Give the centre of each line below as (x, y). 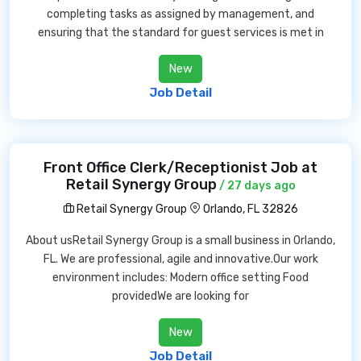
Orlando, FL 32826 (251, 209)
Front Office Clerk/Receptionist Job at (180, 168)
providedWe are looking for (180, 296)
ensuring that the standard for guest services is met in (180, 33)
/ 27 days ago (256, 186)
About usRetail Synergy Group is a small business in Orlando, (180, 241)
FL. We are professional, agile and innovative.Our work (180, 259)
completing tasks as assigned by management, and (180, 14)
